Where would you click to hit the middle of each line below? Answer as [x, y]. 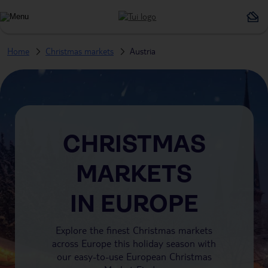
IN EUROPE [134, 204]
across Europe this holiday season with [134, 243]
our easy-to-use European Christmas [134, 256]
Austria [143, 51]
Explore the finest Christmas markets [134, 230]
